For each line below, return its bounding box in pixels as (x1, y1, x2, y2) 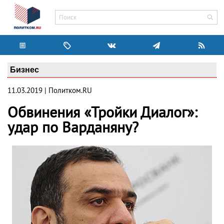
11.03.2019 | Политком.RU (7, 86, 92, 95)
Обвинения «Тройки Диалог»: (7, 104, 197, 122)
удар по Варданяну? (7, 119, 138, 137)
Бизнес (10, 65, 39, 74)
